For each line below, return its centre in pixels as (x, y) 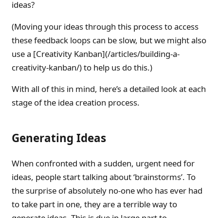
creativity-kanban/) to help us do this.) (82, 67)
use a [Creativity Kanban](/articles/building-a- (96, 54)
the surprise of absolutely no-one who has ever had (107, 190)
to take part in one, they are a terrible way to (94, 204)
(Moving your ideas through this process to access (105, 26)
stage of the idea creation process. (76, 103)
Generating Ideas (59, 138)
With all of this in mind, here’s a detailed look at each (109, 89)
